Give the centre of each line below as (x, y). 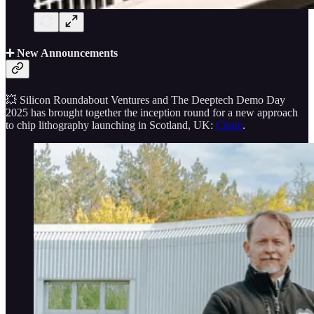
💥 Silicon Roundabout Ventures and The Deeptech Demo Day (145, 100)
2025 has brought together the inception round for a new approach (152, 112)
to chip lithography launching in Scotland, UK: (111, 125)
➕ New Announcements (62, 53)
